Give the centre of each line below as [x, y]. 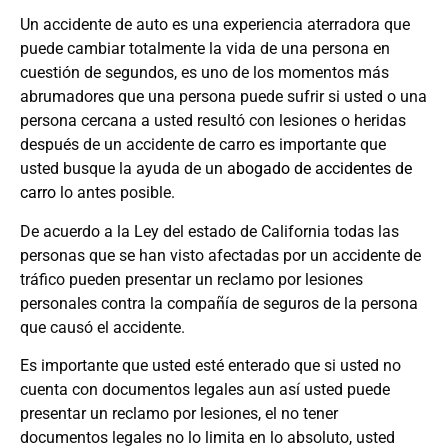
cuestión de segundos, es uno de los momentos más [204, 73]
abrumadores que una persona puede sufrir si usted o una [223, 97]
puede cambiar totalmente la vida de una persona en [205, 49]
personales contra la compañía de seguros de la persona [219, 303]
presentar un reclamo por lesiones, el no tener [179, 413]
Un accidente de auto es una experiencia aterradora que [215, 25]
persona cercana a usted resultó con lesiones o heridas [213, 121]
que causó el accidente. [102, 327]
